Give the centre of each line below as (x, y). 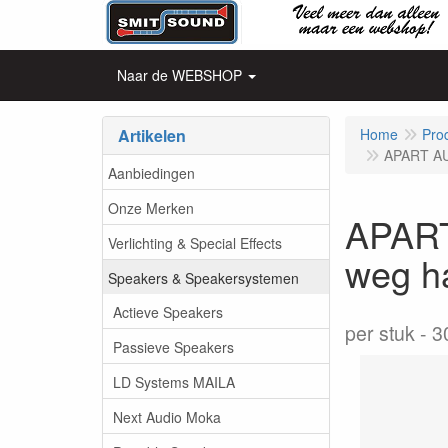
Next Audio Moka (167, 416)
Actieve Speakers (168, 311)
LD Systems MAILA (174, 381)
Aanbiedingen (151, 172)
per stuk (380, 333)
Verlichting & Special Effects (195, 242)
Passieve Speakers (173, 346)
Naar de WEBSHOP (179, 75)
